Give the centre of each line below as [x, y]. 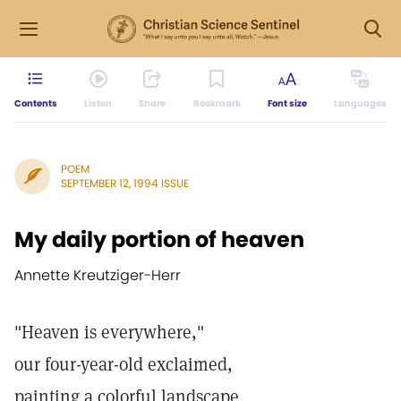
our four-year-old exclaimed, [124, 364]
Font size [287, 103]
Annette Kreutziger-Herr [98, 275]
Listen [98, 103]
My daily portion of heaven [159, 239]
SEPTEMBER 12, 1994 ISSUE [125, 183]
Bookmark [217, 103]
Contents [36, 103]
